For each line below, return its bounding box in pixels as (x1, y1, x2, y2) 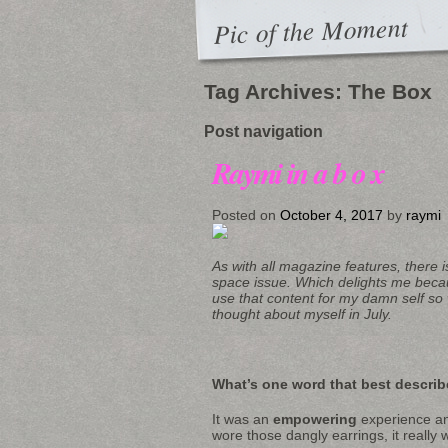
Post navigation (204, 121, 323, 140)
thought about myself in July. (212, 305, 392, 322)
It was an (212, 410, 273, 427)
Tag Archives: (204, 80, 348, 104)
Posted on (212, 206, 280, 223)
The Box (348, 80, 432, 104)
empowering (273, 410, 357, 427)
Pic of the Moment (212, 8, 409, 51)
